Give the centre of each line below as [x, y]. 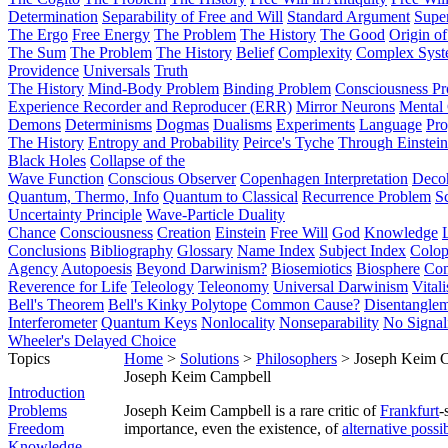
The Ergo [38, 34]
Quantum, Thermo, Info [83, 196]
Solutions [209, 358]
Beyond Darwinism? [201, 268]
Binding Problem [277, 88]
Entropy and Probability [163, 142]
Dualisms [242, 124]
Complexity [315, 52]
